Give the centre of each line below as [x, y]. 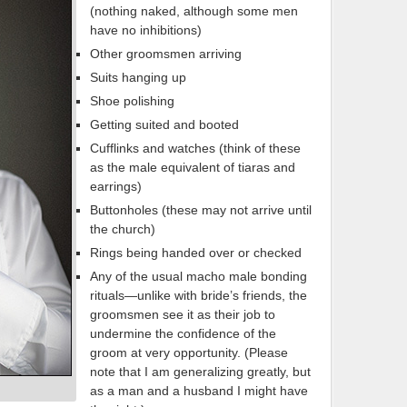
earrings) [116, 186]
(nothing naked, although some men [194, 11]
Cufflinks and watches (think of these [195, 148]
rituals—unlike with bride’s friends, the [199, 295]
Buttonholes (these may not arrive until [201, 210]
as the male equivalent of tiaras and [193, 167]
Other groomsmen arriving [166, 54]
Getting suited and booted [164, 124]
